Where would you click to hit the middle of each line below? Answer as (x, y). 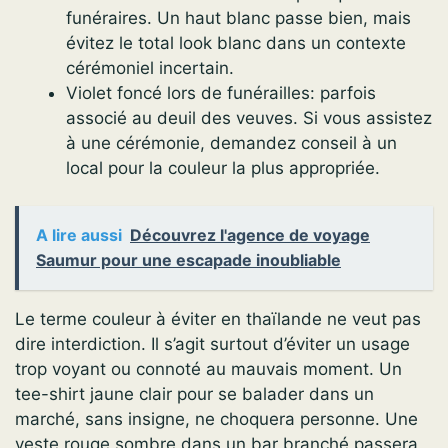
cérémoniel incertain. (150, 67)
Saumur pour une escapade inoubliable (188, 260)
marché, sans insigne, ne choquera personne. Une (216, 419)
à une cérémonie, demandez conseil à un (231, 142)
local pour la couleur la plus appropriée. (223, 167)
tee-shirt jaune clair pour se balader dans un (194, 394)
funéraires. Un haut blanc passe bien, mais (238, 17)
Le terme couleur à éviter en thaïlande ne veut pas (218, 319)
